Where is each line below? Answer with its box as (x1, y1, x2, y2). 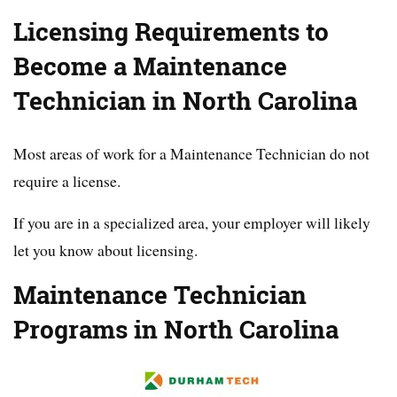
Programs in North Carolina (13, 313, 339, 347)
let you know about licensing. (13, 239, 198, 261)
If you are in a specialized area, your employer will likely (13, 212, 370, 234)
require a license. (13, 170, 121, 192)
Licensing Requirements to (13, 15, 329, 50)
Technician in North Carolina (13, 84, 357, 119)
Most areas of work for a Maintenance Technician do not (13, 143, 370, 165)
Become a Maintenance (13, 50, 287, 84)
